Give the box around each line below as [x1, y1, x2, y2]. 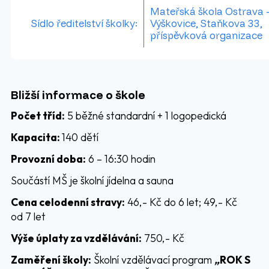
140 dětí [61, 130, 98, 144]
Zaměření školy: [10, 253, 91, 267]
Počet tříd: [10, 109, 65, 122]
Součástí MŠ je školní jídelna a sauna [10, 174, 174, 187]
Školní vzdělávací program [91, 253, 214, 267]
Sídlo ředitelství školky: [31, 16, 138, 29]
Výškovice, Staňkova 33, [150, 16, 262, 29]
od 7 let [10, 210, 46, 223]
